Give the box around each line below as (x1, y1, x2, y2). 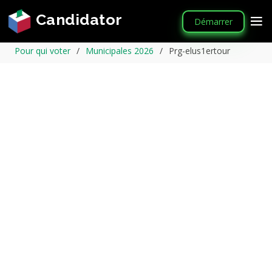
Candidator (32, 10, 123, 29)
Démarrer (194, 15, 233, 27)
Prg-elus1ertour (169, 45, 230, 56)
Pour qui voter (15, 45, 70, 56)
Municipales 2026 (86, 45, 154, 56)
